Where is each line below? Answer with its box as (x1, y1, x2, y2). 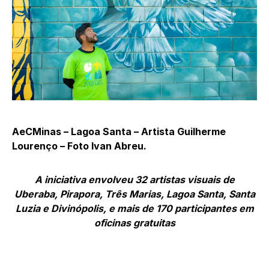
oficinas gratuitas (94, 217, 175, 229)
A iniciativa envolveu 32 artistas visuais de (34, 174, 235, 186)
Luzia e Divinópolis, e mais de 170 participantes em (15, 202, 254, 215)
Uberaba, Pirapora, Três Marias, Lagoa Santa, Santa (14, 188, 255, 201)
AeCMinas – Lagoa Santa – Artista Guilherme (12, 125, 226, 138)
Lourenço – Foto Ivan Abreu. (12, 140, 147, 153)
